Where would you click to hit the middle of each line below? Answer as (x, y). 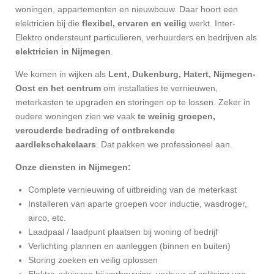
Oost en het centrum (58, 88)
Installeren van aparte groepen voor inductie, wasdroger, (138, 203)
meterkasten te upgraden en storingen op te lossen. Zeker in (133, 102)
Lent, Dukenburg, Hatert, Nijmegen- (182, 74)
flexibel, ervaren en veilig (134, 23)
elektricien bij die (49, 23)
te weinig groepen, (176, 116)
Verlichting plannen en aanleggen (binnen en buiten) (129, 246)
